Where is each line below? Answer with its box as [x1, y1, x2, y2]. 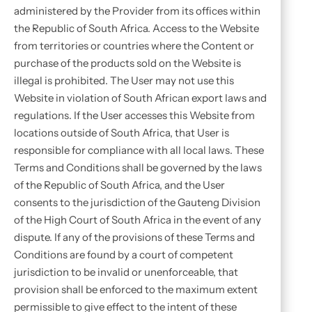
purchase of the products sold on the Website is [14, 56, 241, 70]
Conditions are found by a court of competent [14, 248, 233, 261]
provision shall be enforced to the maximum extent [14, 283, 258, 296]
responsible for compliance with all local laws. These [14, 143, 264, 157]
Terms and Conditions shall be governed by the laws [14, 161, 262, 174]
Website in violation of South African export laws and [14, 91, 267, 104]
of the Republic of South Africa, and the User [14, 178, 225, 192]
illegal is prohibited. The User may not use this [14, 74, 234, 87]
